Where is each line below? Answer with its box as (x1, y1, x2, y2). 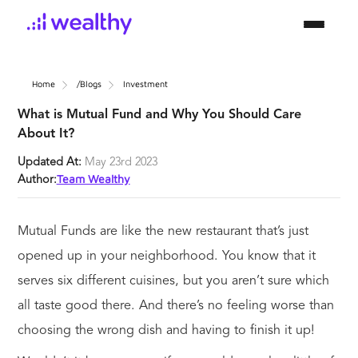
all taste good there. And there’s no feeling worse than (17, 299, 334, 312)
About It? (17, 127, 74, 141)
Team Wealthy (56, 171, 130, 185)
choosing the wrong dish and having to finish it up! (17, 324, 315, 337)
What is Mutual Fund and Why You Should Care (17, 108, 301, 121)
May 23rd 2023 (84, 156, 157, 169)
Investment (122, 79, 168, 89)
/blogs (76, 79, 101, 89)
